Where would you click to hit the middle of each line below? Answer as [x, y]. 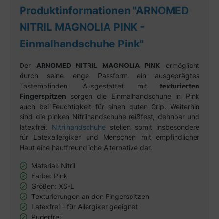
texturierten [173, 86]
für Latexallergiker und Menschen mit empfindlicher [109, 137]
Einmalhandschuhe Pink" [82, 44]
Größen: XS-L [53, 186]
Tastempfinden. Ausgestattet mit [83, 86]
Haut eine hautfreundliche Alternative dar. [86, 147]
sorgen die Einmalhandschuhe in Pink [135, 96]
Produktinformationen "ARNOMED [104, 10]
